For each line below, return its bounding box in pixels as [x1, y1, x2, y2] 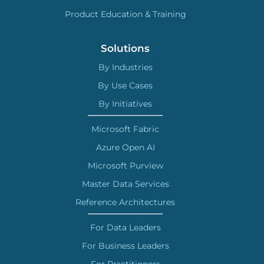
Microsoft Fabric [91, 124, 160, 135]
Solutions [101, 42, 150, 55]
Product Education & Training [64, 9, 186, 20]
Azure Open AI [95, 142, 155, 153]
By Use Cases [98, 80, 153, 91]
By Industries [98, 62, 153, 73]
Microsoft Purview [87, 160, 163, 171]
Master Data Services [81, 179, 169, 190]
